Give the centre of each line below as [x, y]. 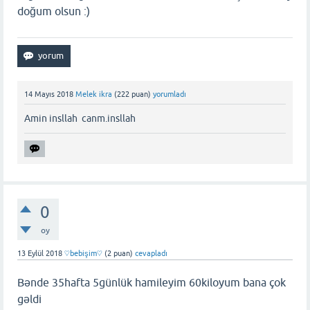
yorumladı [170, 94]
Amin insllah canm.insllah [80, 118]
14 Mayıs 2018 [49, 94]
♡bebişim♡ [83, 253]
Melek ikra [94, 94]
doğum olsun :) [55, 11]
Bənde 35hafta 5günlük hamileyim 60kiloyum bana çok [152, 282]
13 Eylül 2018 [40, 253]
